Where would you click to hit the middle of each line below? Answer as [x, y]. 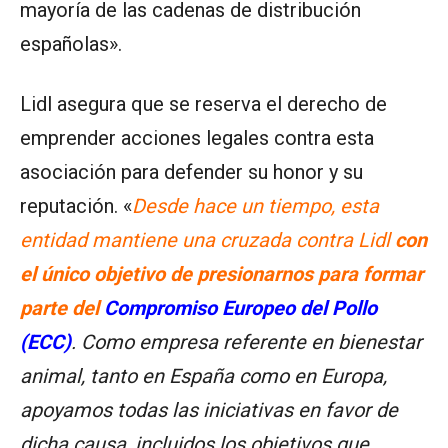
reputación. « [76, 205]
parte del [62, 307]
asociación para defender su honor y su [191, 171]
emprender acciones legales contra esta [197, 137]
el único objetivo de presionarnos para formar [221, 273]
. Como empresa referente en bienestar [246, 341]
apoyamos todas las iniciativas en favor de [209, 409]
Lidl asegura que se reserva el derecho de [203, 103]
